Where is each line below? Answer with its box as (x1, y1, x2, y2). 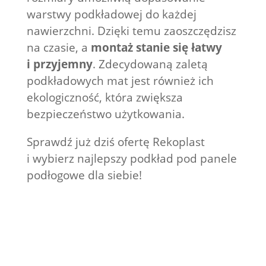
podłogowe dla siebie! (26, 167, 142, 183)
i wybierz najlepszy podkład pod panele (26, 151, 237, 167)
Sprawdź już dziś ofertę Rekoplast (26, 134, 205, 150)
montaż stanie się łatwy (90, 40, 222, 56)
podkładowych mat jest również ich (26, 73, 214, 89)
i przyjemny (26, 56, 93, 72)
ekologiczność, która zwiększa (26, 90, 183, 106)
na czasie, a (26, 40, 91, 56)
